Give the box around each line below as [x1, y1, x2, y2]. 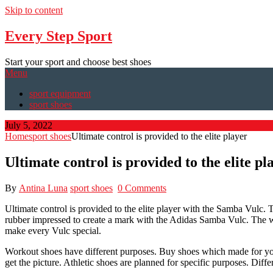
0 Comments [118, 182, 166, 193]
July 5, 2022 [5, 119, 52, 130]
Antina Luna [19, 182, 68, 193]
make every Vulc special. [5, 225, 101, 236]
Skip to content [5, 5, 63, 15]
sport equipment [29, 88, 91, 99]
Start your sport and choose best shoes [5, 56, 151, 67]
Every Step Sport [5, 27, 112, 44]
